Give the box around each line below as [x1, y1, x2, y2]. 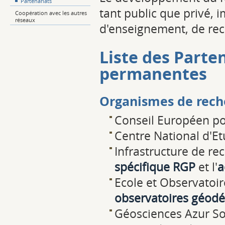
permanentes [99, 63, 207, 85]
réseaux [15, 17, 35, 24]
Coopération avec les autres [15, 10, 87, 17]
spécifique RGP [115, 159, 195, 175]
